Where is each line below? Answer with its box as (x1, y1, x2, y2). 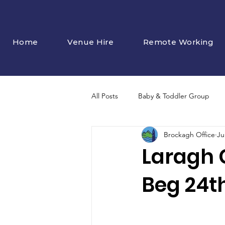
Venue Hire (67, 37, 114, 47)
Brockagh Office (164, 130, 215, 139)
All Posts (91, 91, 118, 100)
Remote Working (143, 37, 213, 47)
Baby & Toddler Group (138, 91, 209, 100)
